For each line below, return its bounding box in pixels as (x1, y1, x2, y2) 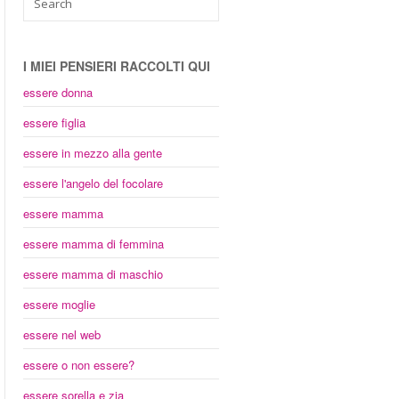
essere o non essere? (23, 356, 134, 373)
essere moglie (23, 296, 95, 313)
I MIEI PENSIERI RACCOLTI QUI (23, 57, 210, 75)
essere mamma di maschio (23, 265, 163, 282)
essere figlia (23, 114, 85, 131)
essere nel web (23, 326, 101, 343)
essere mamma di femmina (23, 235, 164, 252)
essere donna (23, 84, 93, 101)
